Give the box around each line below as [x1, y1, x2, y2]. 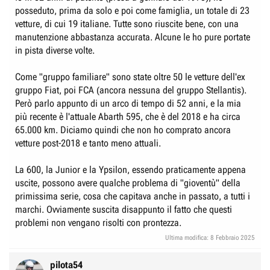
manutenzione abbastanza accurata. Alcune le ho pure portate [15, 31, 250, 43]
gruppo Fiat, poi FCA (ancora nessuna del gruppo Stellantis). [15, 84, 246, 96]
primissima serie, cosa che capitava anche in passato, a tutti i [15, 190, 250, 202]
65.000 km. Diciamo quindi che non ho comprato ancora [15, 124, 231, 136]
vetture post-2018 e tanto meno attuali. [15, 137, 161, 149]
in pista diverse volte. [15, 45, 95, 56]
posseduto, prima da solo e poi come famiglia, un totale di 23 [15, 5, 250, 16]
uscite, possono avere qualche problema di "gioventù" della [15, 177, 240, 189]
